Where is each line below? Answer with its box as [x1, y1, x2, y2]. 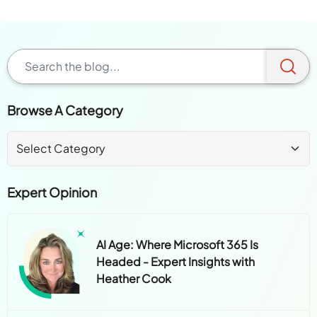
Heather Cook [96, 271, 174, 287]
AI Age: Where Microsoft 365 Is [96, 237, 259, 253]
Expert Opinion [7, 184, 98, 201]
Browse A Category [7, 102, 124, 119]
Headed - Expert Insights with [96, 254, 255, 270]
